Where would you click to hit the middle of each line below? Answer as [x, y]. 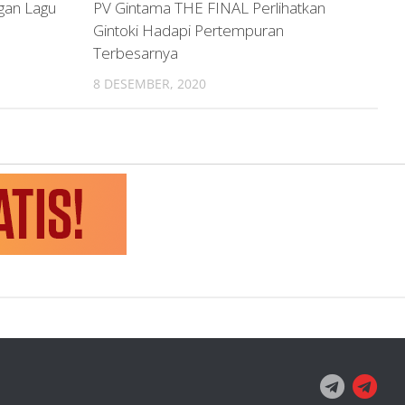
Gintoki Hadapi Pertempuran [188, 31]
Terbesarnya [135, 53]
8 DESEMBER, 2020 [149, 84]
